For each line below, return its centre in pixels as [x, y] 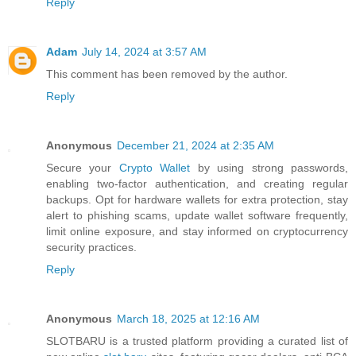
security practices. [91, 248]
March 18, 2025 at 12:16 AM [188, 319]
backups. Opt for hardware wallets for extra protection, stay [197, 200]
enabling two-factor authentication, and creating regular [197, 184]
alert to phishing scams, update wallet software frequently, [197, 216]
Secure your [83, 168]
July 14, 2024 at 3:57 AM [144, 52]
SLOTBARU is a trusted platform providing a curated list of [197, 341]
